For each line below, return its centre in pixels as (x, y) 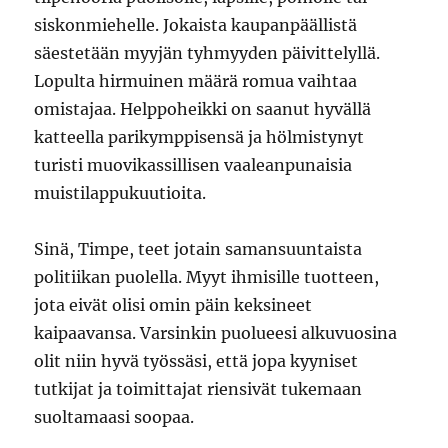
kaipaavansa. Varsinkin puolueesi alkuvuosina (216, 333)
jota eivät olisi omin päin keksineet (173, 305)
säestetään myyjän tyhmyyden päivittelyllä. (207, 53)
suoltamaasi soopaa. (114, 417)
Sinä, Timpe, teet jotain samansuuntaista (198, 249)
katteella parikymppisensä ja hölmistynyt (199, 137)
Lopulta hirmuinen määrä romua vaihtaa (196, 81)
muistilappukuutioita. (120, 193)
